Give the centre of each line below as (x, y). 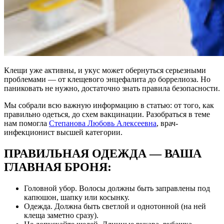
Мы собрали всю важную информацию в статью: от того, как (109, 105)
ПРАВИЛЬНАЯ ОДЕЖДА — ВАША (103, 153)
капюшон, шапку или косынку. (77, 197)
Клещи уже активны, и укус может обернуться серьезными (105, 70)
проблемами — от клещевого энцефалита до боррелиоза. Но (107, 79)
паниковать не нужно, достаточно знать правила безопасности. (112, 88)
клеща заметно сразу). (61, 215)
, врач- (167, 123)
